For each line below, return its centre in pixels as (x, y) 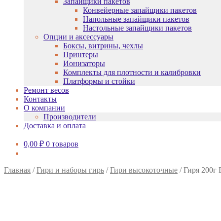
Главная (17, 170)
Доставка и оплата (55, 126)
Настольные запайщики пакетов (137, 28)
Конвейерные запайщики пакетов (140, 10)
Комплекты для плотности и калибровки (132, 72)
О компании (44, 108)
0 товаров (62, 144)
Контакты (40, 99)
